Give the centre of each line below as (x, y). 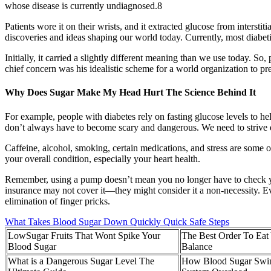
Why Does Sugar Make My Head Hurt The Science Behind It (130, 93)
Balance (197, 246)
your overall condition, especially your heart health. (103, 158)
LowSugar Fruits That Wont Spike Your (84, 235)
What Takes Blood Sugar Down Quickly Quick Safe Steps (117, 221)
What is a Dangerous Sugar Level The (81, 261)
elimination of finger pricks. (57, 201)
